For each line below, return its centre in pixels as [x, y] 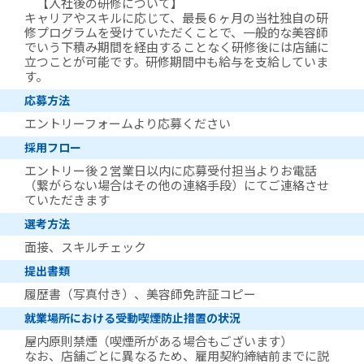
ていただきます [67, 201]
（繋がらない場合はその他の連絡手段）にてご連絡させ [177, 186]
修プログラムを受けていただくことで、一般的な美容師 [176, 33]
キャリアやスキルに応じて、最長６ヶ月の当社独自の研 [176, 19]
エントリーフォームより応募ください [128, 124]
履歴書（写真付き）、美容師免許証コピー [140, 295]
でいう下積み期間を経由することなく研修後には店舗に [177, 48]
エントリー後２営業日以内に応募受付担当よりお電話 [171, 171]
